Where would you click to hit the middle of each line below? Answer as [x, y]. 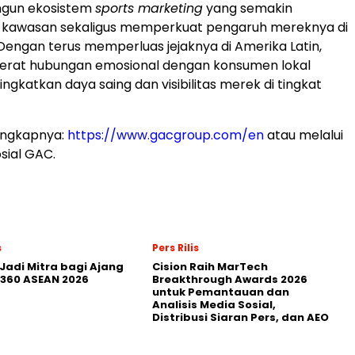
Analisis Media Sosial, [214, 304]
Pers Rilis [176, 247]
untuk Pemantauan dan [221, 292]
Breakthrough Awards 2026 [230, 279]
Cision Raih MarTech [210, 266]
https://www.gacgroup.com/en [166, 135]
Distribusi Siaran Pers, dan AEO [240, 317]
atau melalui [303, 135]
